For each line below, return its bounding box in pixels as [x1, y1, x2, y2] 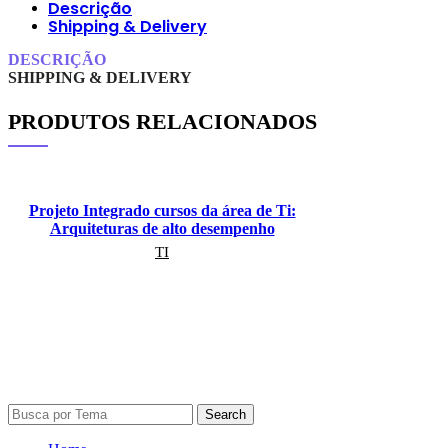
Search [205, 406, 246, 422]
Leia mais [139, 276, 185, 291]
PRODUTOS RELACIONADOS [8, 108, 317, 134]
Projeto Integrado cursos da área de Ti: [28, 201, 296, 219]
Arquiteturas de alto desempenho [49, 219, 275, 237]
